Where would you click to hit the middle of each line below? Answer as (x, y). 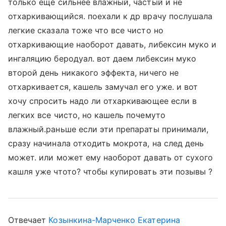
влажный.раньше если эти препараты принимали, (108, 129)
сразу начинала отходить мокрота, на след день (106, 143)
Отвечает (29, 220)
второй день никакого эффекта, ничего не (93, 73)
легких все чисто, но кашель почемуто (87, 115)
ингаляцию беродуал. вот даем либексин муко (102, 59)
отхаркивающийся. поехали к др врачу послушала (110, 16)
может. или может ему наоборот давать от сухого (111, 157)
